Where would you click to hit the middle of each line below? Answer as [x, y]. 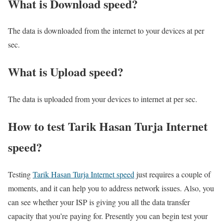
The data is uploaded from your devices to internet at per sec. [103, 99]
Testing [20, 174]
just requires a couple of [172, 174]
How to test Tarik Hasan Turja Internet [108, 126]
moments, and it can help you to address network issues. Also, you [111, 188]
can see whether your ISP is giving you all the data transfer [99, 202]
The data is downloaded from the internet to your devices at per [106, 31]
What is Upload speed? [66, 72]
